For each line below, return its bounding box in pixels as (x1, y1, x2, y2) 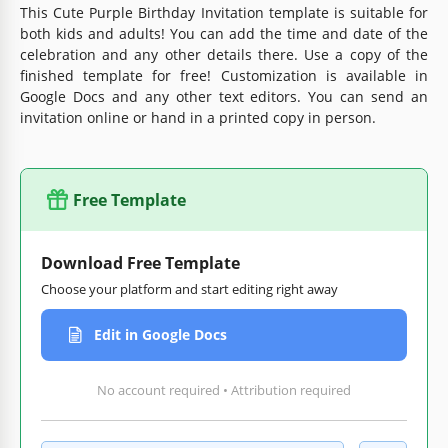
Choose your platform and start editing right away (41, 279, 338, 298)
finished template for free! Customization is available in (20, 65, 428, 85)
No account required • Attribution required (97, 380, 351, 399)
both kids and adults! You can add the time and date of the (20, 23, 428, 43)
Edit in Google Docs (94, 325, 227, 345)
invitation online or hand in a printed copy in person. (20, 107, 376, 127)
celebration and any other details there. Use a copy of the (20, 44, 428, 64)
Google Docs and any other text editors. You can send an (20, 86, 428, 106)
